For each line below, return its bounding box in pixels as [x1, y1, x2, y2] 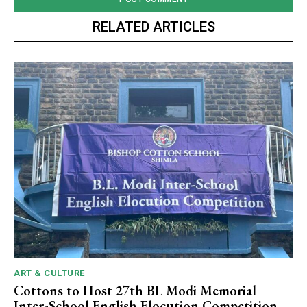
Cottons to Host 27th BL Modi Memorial [14, 282, 256, 300]
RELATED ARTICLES [92, 18, 215, 35]
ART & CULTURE [14, 268, 85, 279]
